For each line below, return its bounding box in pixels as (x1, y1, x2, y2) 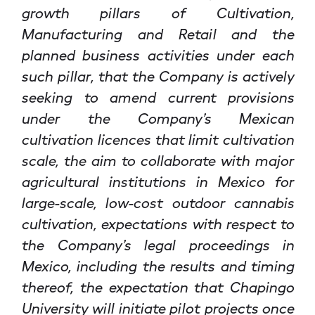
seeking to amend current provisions (21, 88, 294, 105)
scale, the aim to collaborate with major (21, 151, 294, 169)
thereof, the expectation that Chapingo (21, 278, 294, 295)
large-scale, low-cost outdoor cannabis (21, 193, 294, 211)
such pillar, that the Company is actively (21, 67, 294, 84)
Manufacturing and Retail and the (21, 25, 294, 42)
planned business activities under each (21, 46, 294, 63)
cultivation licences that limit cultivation (21, 130, 294, 148)
